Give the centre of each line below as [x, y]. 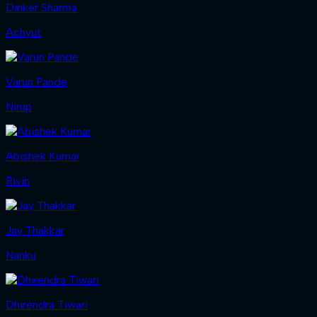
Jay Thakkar [35, 230]
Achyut [24, 32]
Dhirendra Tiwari [47, 304]
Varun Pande [36, 81]
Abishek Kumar [43, 156]
